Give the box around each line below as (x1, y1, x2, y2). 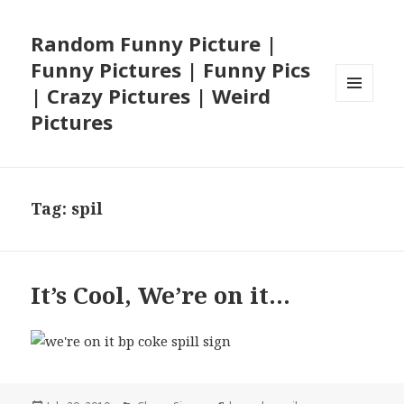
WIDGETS (335, 132, 389, 148)
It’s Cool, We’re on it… (31, 279, 291, 312)
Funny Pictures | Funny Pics (31, 56, 311, 84)
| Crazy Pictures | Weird (31, 82, 271, 110)
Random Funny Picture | (31, 30, 278, 58)
